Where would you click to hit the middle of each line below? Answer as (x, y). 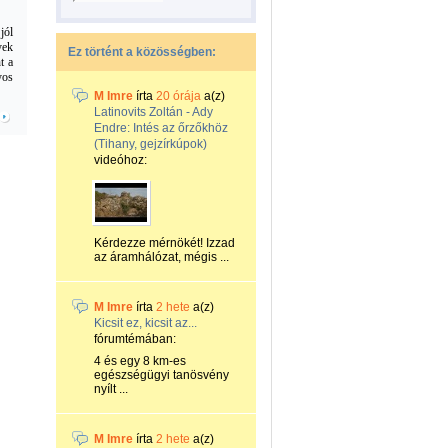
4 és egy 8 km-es (140, 361)
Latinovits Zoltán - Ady (153, 112)
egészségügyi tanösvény (161, 375)
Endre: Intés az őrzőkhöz (161, 128)
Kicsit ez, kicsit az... (145, 323)
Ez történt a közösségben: (142, 52)
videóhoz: (120, 160)
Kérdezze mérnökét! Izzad (164, 243)
